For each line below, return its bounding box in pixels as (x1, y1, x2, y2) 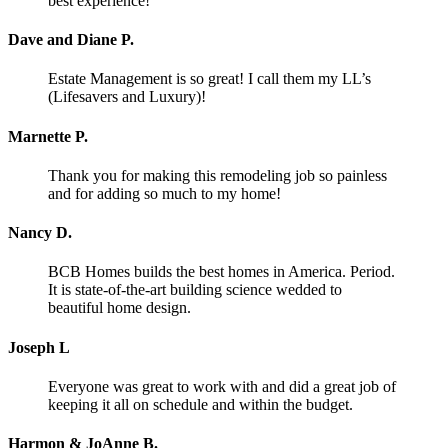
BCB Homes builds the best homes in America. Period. (48, 263, 395, 281)
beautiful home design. (48, 299, 191, 317)
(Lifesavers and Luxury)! (48, 88, 206, 106)
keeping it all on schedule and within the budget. (48, 395, 353, 413)
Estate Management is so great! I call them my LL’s (48, 70, 371, 88)
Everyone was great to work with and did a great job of (48, 377, 396, 395)
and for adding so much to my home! (48, 184, 281, 202)
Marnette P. (8, 127, 88, 145)
